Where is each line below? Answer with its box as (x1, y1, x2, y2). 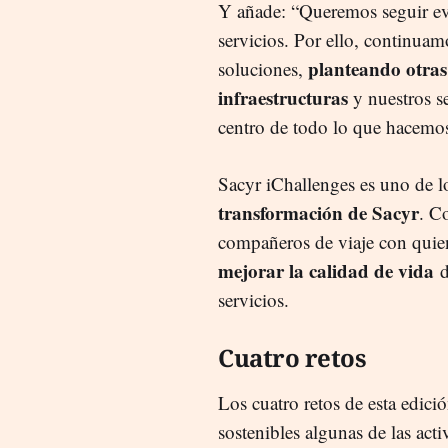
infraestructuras (218, 83, 348, 111)
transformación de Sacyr (218, 198, 419, 226)
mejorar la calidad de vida (218, 256, 434, 284)
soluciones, (218, 55, 308, 81)
